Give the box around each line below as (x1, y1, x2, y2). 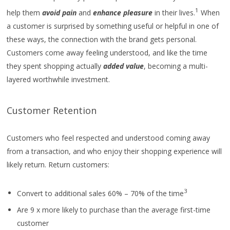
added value (103, 61, 144, 71)
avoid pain (42, 7, 77, 17)
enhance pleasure (93, 7, 153, 17)
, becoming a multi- (144, 61, 208, 71)
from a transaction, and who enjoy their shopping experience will (7, 146, 222, 156)
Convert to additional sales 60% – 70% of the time (17, 188, 184, 198)
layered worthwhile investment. (7, 74, 110, 84)
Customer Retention (7, 104, 97, 117)
